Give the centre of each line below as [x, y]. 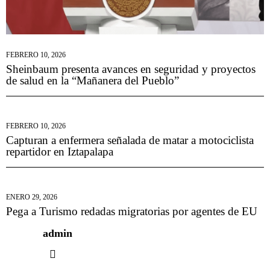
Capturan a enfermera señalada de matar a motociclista [130, 140]
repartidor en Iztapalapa [60, 152]
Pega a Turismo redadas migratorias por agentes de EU [132, 212]
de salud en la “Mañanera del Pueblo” [93, 81]
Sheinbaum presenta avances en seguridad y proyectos [131, 69]
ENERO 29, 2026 [32, 197]
